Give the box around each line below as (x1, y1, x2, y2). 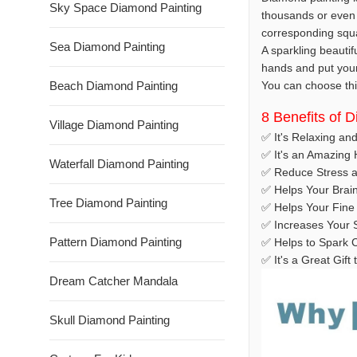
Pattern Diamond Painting (49, 235, 182, 249)
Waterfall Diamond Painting (49, 157, 189, 171)
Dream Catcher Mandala (49, 274, 178, 288)
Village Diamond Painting (49, 118, 178, 131)
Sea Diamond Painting (49, 40, 165, 53)
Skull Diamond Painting (49, 313, 170, 327)
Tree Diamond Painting (49, 196, 167, 210)
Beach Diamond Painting (49, 79, 178, 92)
